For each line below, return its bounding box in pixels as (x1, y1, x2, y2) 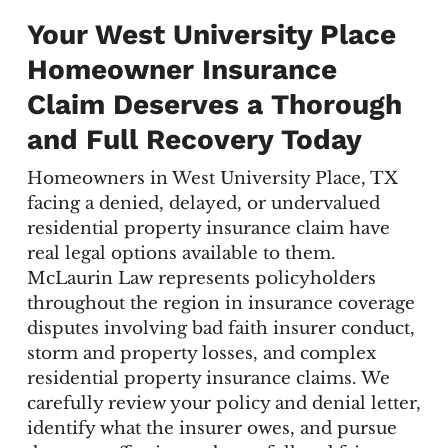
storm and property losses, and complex (26, 343, 376, 365)
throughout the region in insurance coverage (26, 293, 415, 315)
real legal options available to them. (26, 243, 336, 265)
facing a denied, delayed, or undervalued (26, 193, 380, 215)
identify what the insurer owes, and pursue (26, 418, 397, 440)
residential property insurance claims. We (26, 368, 390, 390)
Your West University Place (26, 17, 396, 51)
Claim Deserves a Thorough (26, 87, 402, 121)
